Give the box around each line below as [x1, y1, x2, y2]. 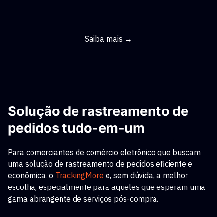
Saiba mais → [85, 34, 132, 44]
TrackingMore [55, 170, 104, 180]
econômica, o [8, 170, 53, 180]
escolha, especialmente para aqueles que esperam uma [8, 182, 205, 192]
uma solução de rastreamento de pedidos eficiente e [8, 159, 192, 169]
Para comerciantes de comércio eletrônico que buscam [8, 147, 201, 157]
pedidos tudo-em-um [8, 120, 145, 136]
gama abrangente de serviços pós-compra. [8, 194, 158, 203]
